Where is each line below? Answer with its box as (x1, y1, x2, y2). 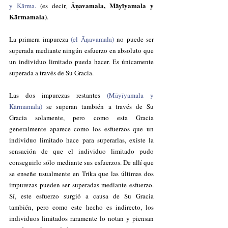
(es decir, (36, 1, 71, 10)
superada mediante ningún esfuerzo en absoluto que (9, 46, 154, 55)
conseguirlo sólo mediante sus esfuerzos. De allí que (9, 158, 154, 167)
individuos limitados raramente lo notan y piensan (9, 214, 154, 223)
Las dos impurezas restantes (9, 91, 107, 100)
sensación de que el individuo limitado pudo (9, 147, 154, 156)
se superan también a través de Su (42, 102, 154, 111)
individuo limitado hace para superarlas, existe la (9, 135, 154, 145)
